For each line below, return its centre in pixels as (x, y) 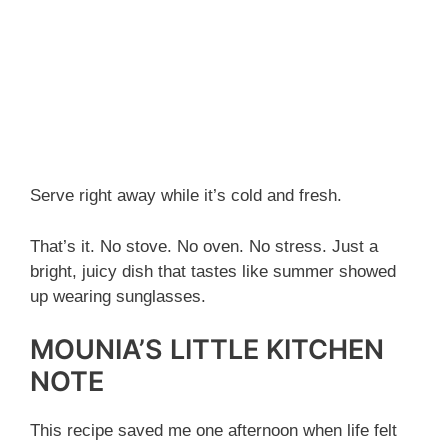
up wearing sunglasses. (118, 296)
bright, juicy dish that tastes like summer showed (213, 271)
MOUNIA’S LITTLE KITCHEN (207, 350)
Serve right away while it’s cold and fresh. (186, 196)
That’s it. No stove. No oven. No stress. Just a (204, 246)
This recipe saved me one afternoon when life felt (213, 431)
